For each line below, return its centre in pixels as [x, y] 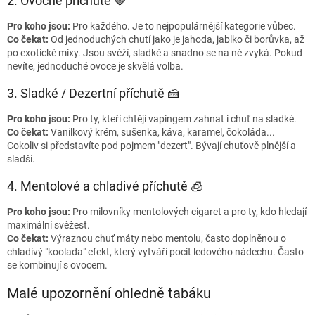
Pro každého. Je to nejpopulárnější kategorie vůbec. [183, 26]
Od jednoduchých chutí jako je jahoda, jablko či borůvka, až [176, 39]
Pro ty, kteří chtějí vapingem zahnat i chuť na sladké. [184, 119]
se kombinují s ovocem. [57, 265]
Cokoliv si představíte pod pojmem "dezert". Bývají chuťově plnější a [152, 146]
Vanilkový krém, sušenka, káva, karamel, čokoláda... [162, 132]
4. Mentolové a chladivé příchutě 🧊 [105, 186]
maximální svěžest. [49, 225]
